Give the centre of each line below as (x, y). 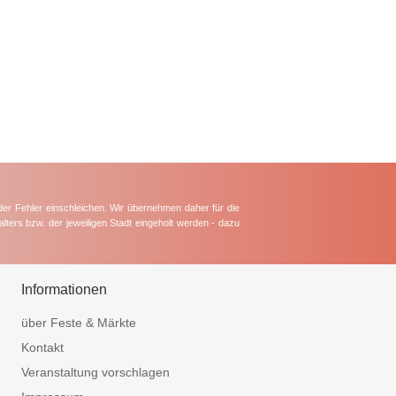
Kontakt (42, 348)
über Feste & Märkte (78, 323)
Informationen (64, 289)
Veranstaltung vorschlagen (95, 373)
